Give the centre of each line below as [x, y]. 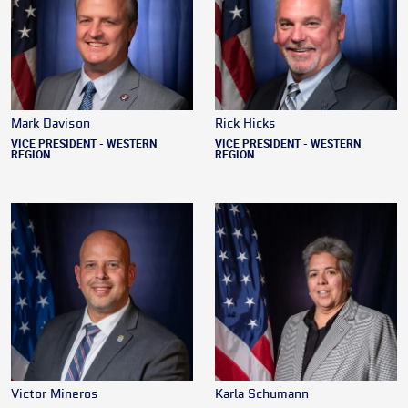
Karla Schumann [262, 395]
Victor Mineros [55, 395]
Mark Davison [51, 124]
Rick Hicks [245, 124]
